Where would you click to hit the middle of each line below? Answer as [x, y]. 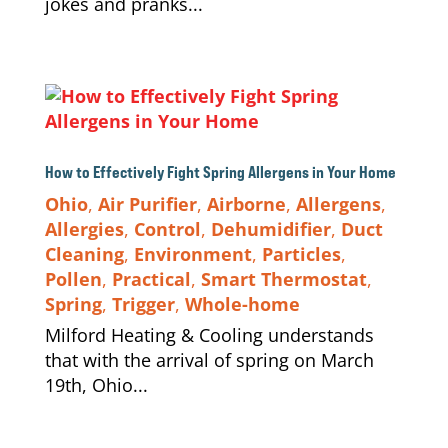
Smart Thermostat [283, 279]
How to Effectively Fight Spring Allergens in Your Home [221, 172]
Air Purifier [147, 204]
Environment [192, 254]
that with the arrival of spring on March [209, 360]
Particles [301, 254]
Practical [151, 279]
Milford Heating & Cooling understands [209, 335]
